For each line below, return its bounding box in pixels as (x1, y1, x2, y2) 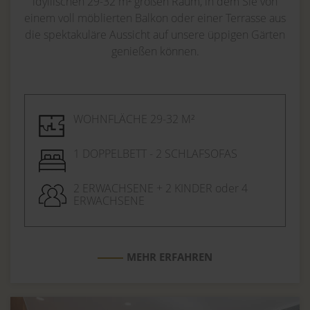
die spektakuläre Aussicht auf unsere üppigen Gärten (25, 26, 285, 42)
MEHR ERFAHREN (127, 249, 212, 264)
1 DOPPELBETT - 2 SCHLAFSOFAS (73, 146, 237, 162)
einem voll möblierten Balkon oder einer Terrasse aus (24, 10, 286, 26)
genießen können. (111, 43, 199, 59)
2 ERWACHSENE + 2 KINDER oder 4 (73, 181, 248, 197)
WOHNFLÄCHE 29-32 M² (73, 111, 194, 127)
